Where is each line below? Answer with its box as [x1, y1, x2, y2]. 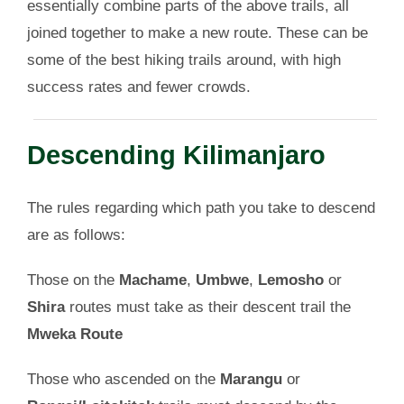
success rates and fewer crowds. [26, 78, 251, 96]
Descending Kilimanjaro [26, 140, 326, 170]
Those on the [26, 271, 119, 289]
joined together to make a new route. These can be [26, 23, 368, 41]
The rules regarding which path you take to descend [26, 199, 375, 216]
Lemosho [257, 271, 324, 289]
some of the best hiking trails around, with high [26, 50, 341, 69]
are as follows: [26, 226, 125, 243]
